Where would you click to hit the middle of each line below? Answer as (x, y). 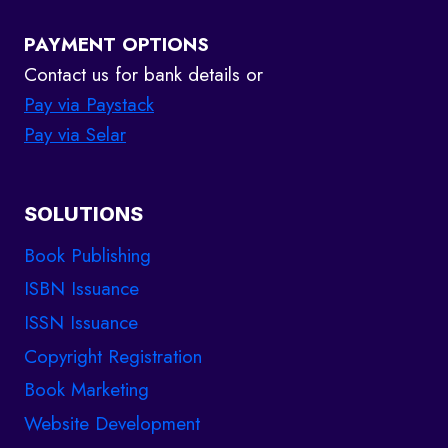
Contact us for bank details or (143, 74)
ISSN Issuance (81, 323)
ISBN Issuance (81, 289)
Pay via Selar (75, 134)
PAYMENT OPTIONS (116, 44)
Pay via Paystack (89, 104)
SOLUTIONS (83, 213)
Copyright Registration (113, 356)
